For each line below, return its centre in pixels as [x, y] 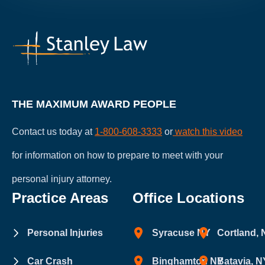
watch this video [208, 132]
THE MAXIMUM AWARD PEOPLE [94, 104]
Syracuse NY [181, 233]
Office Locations [188, 198]
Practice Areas [60, 198]
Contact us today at [53, 132]
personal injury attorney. [62, 179]
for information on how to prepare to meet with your [117, 156]
